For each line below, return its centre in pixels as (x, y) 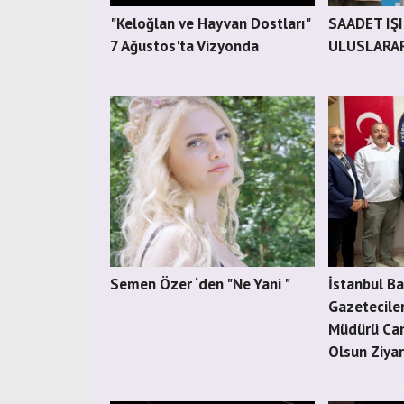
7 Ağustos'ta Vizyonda (184, 46)
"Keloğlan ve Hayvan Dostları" (210, 23)
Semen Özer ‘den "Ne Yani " (200, 284)
